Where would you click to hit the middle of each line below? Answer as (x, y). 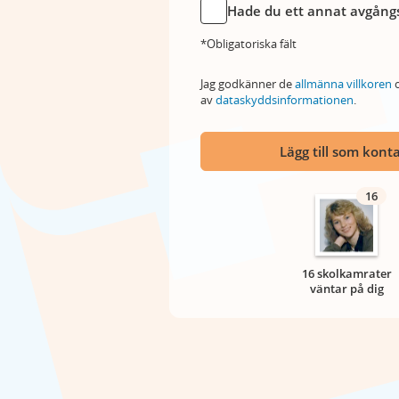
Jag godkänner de (248, 84)
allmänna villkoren (343, 84)
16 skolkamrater (346, 273)
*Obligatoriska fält (248, 44)
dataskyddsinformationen (285, 100)
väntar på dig (346, 289)
